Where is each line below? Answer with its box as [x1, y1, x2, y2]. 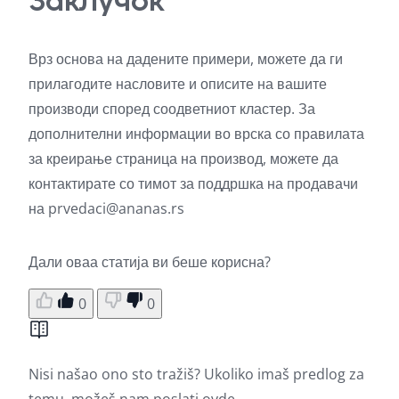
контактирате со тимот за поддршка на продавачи [28, 173, 358, 193]
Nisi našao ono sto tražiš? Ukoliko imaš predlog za [28, 363, 364, 384]
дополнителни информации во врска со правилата [28, 123, 364, 143]
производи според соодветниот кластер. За [28, 98, 315, 118]
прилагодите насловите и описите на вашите [28, 73, 327, 94]
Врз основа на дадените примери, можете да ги [28, 48, 343, 69]
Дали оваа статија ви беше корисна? [28, 251, 271, 272]
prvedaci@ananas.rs [48, 198, 184, 218]
